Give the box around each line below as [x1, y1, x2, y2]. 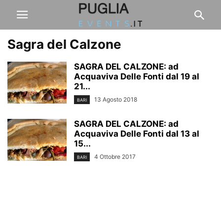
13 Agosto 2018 [94, 96, 137, 103]
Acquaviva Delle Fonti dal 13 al [74, 129, 199, 139]
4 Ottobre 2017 [94, 153, 136, 161]
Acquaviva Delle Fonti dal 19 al [74, 72, 199, 81]
